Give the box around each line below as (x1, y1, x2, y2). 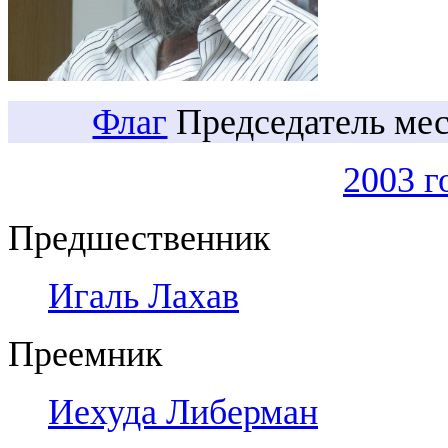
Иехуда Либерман (48, 391, 318, 432)
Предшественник (8, 217, 270, 258)
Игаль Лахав (48, 275, 239, 316)
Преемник (8, 333, 162, 374)
